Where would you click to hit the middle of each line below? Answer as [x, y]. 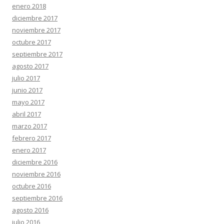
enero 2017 [29, 150]
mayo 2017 [28, 102]
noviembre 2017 [36, 30]
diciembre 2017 [35, 18]
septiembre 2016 [37, 198]
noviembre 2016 [36, 174]
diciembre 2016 [35, 162]
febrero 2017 [31, 138]
